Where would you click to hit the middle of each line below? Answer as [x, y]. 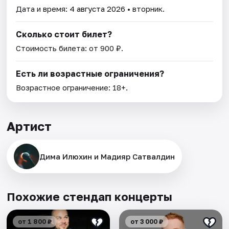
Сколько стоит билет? [64, 35]
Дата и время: [43, 9]
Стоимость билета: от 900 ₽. [70, 48]
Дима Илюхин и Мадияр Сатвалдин [107, 157]
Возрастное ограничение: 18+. [72, 88]
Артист [29, 126]
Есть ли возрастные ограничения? [90, 74]
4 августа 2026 [98, 9]
